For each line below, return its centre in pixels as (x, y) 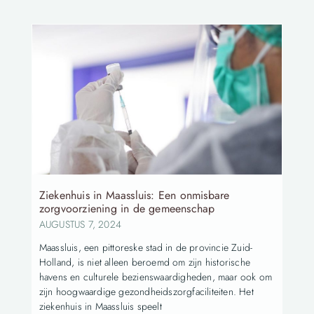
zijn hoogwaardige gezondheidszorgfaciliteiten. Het (146, 291)
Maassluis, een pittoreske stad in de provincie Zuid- (146, 247)
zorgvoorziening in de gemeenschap (127, 208)
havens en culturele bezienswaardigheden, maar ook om (156, 277)
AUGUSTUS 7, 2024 (80, 224)
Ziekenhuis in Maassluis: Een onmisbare (134, 195)
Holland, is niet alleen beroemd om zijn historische (144, 262)
